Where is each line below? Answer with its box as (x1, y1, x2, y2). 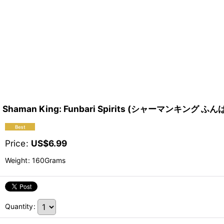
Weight (5, 156, 27, 165)
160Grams (30, 156, 65, 165)
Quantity (5, 202, 33, 211)
